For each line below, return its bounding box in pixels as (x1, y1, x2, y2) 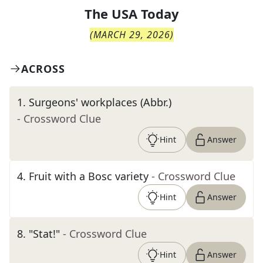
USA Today (111, 5, 179, 22)
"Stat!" (29, 227, 60, 241)
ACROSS (21, 62, 65, 76)
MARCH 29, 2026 (93, 28, 170, 41)
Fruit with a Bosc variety (29, 169, 149, 183)
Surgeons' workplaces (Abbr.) (29, 95, 171, 109)
